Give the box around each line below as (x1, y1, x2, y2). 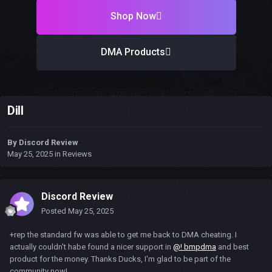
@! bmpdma (173, 242, 216, 252)
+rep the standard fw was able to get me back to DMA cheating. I (10, 230, 237, 240)
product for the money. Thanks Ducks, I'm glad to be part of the (10, 254, 231, 264)
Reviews (63, 149, 92, 159)
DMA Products (101, 46, 165, 58)
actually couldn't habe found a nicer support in (10, 242, 173, 252)
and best (216, 242, 249, 252)
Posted (41, 206, 68, 216)
